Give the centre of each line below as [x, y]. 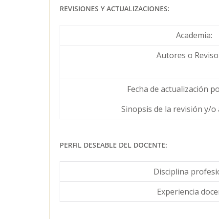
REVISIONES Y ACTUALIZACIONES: [115, 8]
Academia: [194, 35]
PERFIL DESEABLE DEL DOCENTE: [113, 145]
